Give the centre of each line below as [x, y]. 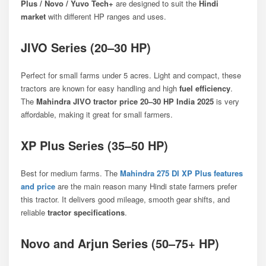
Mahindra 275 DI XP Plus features [181, 173]
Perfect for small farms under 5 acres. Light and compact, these [131, 75]
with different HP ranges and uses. [106, 16]
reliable [34, 212]
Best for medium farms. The [70, 173]
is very [227, 101]
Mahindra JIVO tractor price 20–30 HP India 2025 [125, 101]
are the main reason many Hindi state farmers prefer [146, 186]
